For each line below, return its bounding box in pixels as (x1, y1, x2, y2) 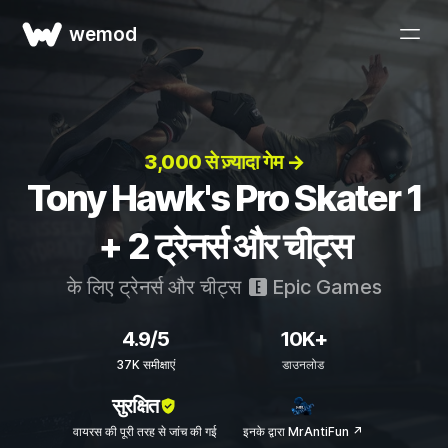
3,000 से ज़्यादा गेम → (144, 150, 304, 174)
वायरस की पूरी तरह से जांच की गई (73, 424, 217, 439)
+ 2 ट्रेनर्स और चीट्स (97, 224, 351, 268)
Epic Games (266, 275, 382, 299)
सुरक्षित (111, 393, 158, 418)
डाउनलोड (282, 357, 324, 372)
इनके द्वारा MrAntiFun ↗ (243, 424, 363, 439)
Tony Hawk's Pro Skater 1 (26, 176, 422, 220)
